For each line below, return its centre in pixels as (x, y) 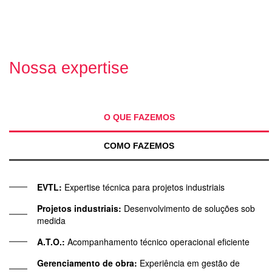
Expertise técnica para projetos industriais (144, 187)
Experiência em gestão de (189, 263)
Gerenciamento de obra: (87, 263)
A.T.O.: (51, 241)
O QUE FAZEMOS (139, 117)
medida (51, 220)
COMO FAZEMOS (139, 145)
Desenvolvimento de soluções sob (188, 208)
